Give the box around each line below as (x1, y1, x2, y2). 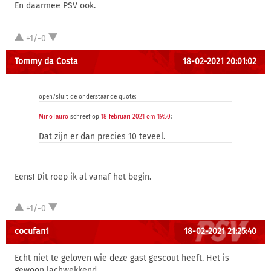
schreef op (68, 113, 101, 120)
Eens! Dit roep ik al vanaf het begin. (15, 172, 151, 182)
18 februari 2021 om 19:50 (101, 113, 171, 120)
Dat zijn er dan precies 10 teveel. (39, 131, 165, 142)
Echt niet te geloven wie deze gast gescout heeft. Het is (15, 253, 229, 263)
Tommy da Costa (15, 56, 78, 67)
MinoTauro (39, 113, 68, 120)
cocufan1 (15, 226, 49, 237)
